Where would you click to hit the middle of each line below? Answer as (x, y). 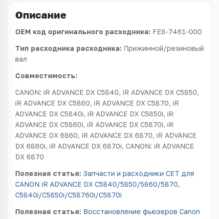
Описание (41, 15)
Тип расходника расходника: (69, 48)
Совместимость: (46, 76)
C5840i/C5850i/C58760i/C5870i (68, 195)
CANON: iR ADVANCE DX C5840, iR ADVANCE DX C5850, (107, 92)
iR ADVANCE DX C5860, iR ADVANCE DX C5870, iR (97, 103)
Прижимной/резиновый (164, 48)
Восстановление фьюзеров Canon (142, 211)
